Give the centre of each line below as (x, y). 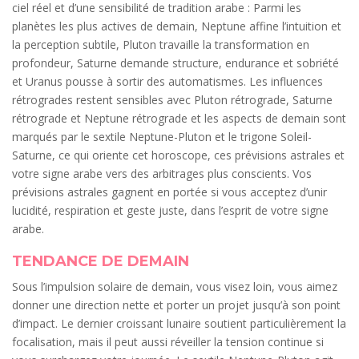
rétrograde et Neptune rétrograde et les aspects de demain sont (179, 119)
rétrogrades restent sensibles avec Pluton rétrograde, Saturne (172, 100)
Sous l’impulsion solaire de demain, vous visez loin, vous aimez (175, 287)
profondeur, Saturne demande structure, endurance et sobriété (175, 63)
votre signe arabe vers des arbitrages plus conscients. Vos (162, 174)
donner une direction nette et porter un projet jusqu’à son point (176, 305)
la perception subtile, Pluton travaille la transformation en (161, 45)
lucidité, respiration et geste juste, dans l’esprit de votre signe (170, 211)
